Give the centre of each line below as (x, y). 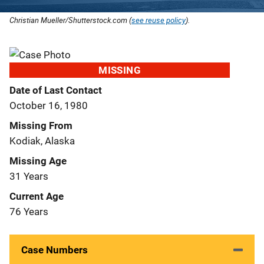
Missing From (41, 125)
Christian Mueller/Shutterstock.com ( (70, 20)
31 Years (29, 176)
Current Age (37, 196)
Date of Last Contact (56, 90)
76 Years (29, 211)
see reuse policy (159, 20)
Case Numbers (55, 250)
